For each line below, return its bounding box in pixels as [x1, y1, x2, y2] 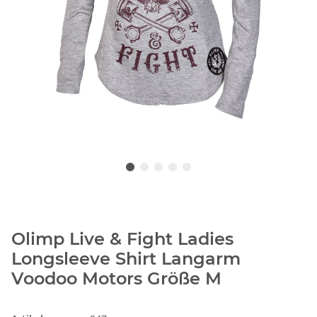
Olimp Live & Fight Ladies [11, 229, 234, 250]
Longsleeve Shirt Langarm [11, 248, 241, 270]
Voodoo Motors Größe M [11, 268, 221, 289]
